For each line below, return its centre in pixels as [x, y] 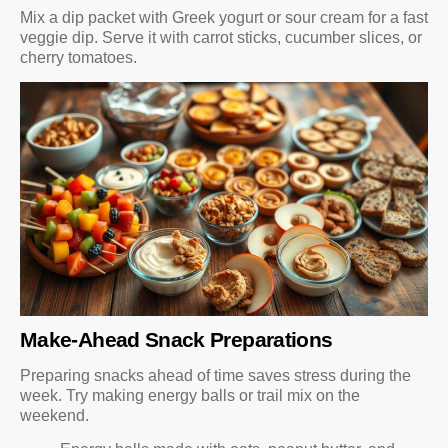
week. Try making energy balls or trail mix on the [190, 395]
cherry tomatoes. [78, 57]
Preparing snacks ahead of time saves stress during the [215, 375]
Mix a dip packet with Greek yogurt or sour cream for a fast [224, 17]
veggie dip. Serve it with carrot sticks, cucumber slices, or [221, 37]
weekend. [54, 415]
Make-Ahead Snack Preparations [176, 339]
